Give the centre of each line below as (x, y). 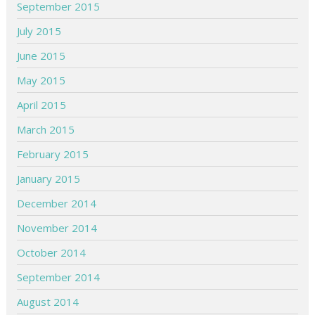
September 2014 (59, 277)
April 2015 (42, 104)
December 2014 (57, 203)
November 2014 (57, 227)
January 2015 (49, 178)
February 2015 (53, 154)
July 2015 (39, 31)
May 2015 (41, 80)
